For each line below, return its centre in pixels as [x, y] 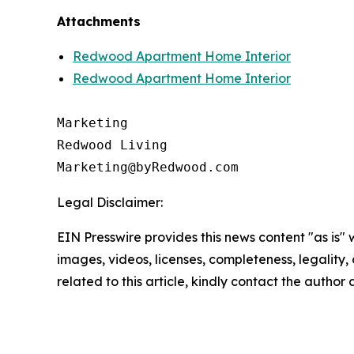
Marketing [92, 123]
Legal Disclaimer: [110, 203]
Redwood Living [112, 145]
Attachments [99, 22]
